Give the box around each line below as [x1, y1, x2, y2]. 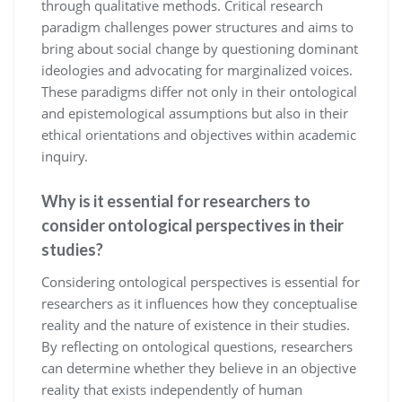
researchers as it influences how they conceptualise [41, 293, 357, 312]
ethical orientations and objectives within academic [41, 125, 356, 144]
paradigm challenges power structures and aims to [41, 17, 354, 36]
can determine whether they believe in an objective [41, 358, 356, 377]
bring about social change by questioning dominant [41, 39, 358, 57]
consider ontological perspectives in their [41, 214, 344, 235]
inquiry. [41, 146, 88, 165]
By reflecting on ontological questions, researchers [41, 336, 353, 355]
